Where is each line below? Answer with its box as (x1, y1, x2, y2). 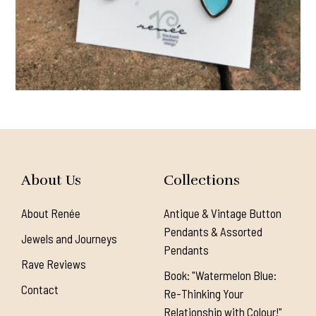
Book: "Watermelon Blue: (163, 268, 276, 283)
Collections (163, 171, 240, 190)
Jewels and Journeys (21, 231, 117, 246)
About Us (21, 171, 81, 190)
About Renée (21, 206, 80, 221)
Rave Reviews (21, 257, 86, 272)
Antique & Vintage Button (163, 206, 281, 221)
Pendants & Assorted (163, 224, 262, 239)
